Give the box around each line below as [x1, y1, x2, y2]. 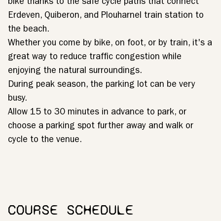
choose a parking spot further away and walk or [8, 122, 193, 131]
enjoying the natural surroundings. [8, 67, 142, 76]
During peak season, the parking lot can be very [8, 81, 195, 90]
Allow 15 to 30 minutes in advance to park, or [8, 109, 186, 117]
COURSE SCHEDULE [8, 201, 134, 219]
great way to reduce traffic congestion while [8, 53, 182, 62]
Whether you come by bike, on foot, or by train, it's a [8, 39, 212, 48]
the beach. [8, 26, 49, 35]
